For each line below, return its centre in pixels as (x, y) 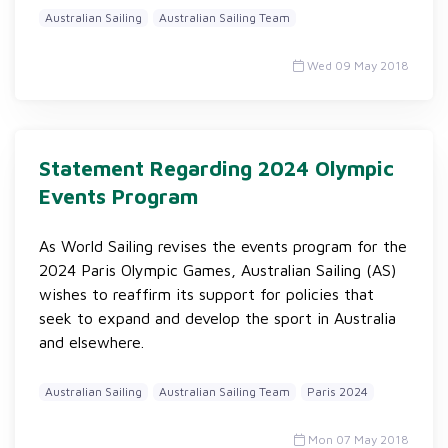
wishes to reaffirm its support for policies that (206, 294)
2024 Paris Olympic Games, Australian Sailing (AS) (217, 270)
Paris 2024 (337, 391)
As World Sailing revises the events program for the (223, 246)
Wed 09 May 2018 (356, 65)
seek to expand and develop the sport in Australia (217, 318)
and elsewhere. (91, 342)
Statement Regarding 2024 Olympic (216, 168)
